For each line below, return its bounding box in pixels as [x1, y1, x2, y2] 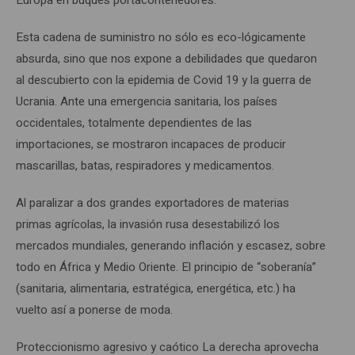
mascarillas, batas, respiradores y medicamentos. [16, 156, 274, 174]
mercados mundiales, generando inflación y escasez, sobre [16, 236, 326, 254]
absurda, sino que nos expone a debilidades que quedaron [16, 49, 317, 67]
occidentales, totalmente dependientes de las [16, 113, 252, 132]
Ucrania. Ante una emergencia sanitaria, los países [16, 92, 277, 110]
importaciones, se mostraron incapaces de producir [16, 135, 286, 153]
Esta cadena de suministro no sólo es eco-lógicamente [16, 28, 306, 46]
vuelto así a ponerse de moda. [16, 300, 173, 319]
